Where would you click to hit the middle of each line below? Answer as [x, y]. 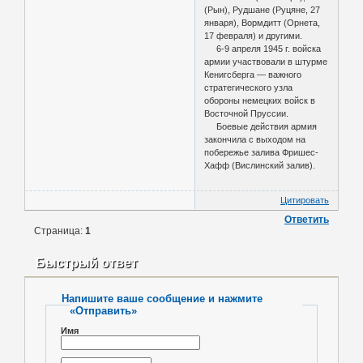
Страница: [60, 231]
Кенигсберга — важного [253, 74]
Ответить [306, 220]
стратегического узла [249, 87]
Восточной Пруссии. [247, 113]
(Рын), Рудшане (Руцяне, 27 [263, 9]
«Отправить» [104, 311]
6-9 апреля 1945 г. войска [263, 48]
